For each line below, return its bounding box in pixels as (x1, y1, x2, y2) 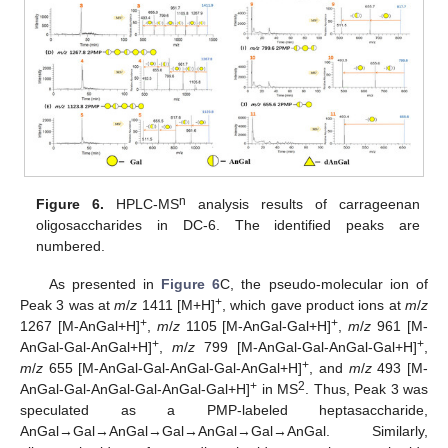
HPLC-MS (104, 195, 180, 212)
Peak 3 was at (20, 297, 115, 314)
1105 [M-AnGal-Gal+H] (179, 318, 332, 335)
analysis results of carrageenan (186, 195, 420, 212)
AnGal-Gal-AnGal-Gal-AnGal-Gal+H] (20, 381, 250, 398)
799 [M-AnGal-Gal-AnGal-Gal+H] (195, 339, 417, 356)
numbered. (36, 237, 106, 254)
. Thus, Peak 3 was (305, 381, 428, 398)
